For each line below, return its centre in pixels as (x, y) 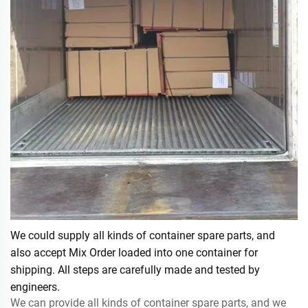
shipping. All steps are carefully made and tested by (135, 269)
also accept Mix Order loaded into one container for (134, 252)
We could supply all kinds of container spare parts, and (143, 235)
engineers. (35, 287)
